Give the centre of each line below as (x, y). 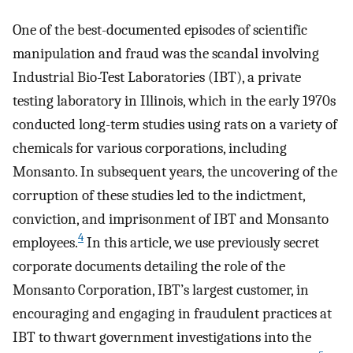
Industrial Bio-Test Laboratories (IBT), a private (157, 77)
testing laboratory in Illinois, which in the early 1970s (174, 100)
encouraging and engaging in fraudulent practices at (172, 313)
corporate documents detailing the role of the (149, 266)
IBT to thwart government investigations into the (162, 337)
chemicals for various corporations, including (150, 148)
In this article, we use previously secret (201, 242)
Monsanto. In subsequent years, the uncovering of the (175, 171)
